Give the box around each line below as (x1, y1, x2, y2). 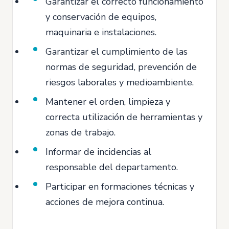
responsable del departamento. (45, 161, 178, 173)
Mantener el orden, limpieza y (45, 96, 170, 108)
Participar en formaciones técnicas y (45, 180, 194, 193)
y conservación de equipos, (45, 11, 156, 23)
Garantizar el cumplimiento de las (45, 45, 188, 58)
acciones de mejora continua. (45, 196, 164, 208)
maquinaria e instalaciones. (45, 26, 156, 38)
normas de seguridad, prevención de (45, 61, 197, 73)
